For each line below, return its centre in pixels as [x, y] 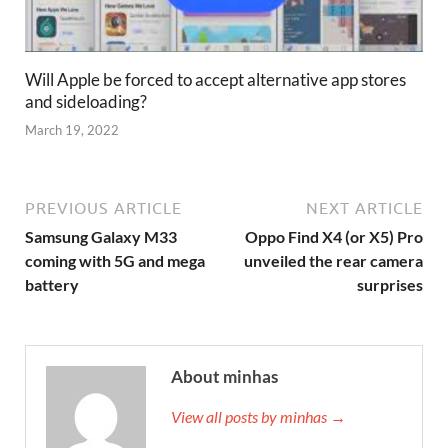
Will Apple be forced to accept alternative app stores [215, 79]
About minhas [224, 377]
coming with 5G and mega [115, 261]
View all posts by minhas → [258, 417]
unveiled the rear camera [333, 261]
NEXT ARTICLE [364, 208]
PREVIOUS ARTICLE [103, 208]
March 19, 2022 [72, 130]
